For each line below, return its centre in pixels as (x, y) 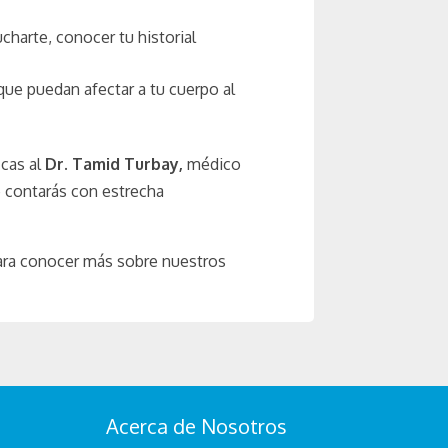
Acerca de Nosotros (196, 425)
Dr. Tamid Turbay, (114, 163)
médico (212, 163)
